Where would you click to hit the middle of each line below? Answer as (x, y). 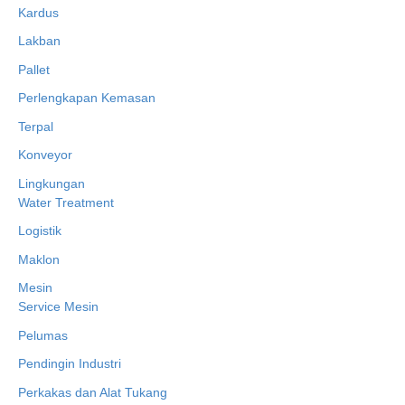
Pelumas (43, 335)
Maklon (39, 259)
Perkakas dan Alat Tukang (93, 392)
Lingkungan (52, 183)
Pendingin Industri (70, 364)
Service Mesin (58, 307)
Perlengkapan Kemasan (87, 98)
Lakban (39, 41)
